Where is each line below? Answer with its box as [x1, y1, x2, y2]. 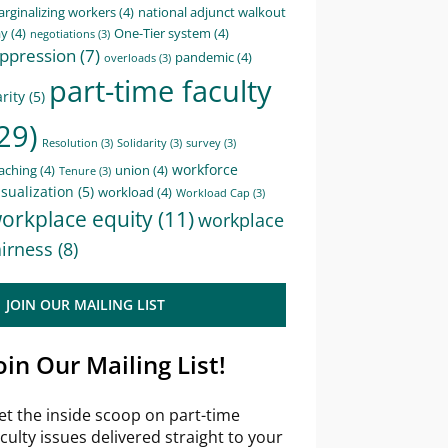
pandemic [175, 47, 234, 66]
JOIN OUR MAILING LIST [6, 294, 165, 314]
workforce [172, 159, 238, 179]
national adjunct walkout [138, 2, 286, 21]
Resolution [42, 135, 98, 150]
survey [186, 135, 221, 150]
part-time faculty [49, 70, 272, 111]
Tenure [59, 163, 96, 178]
